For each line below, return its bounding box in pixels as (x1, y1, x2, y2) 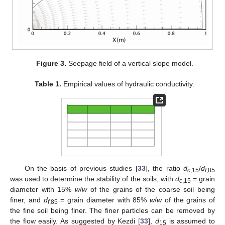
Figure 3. (36, 59, 66, 68)
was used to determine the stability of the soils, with (10, 175, 175, 183)
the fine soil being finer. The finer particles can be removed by (10, 206, 215, 215)
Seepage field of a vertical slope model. (66, 59, 193, 68)
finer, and (10, 196, 44, 204)
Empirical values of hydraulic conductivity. (61, 80, 195, 88)
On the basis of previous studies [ (24, 164, 138, 173)
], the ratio (145, 164, 184, 173)
